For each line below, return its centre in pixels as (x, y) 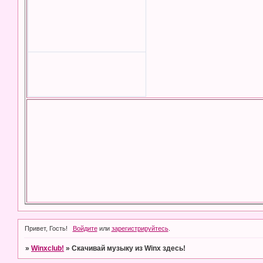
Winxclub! (48, 248)
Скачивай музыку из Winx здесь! (129, 248)
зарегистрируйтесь (140, 228)
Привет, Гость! (46, 228)
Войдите (85, 228)
